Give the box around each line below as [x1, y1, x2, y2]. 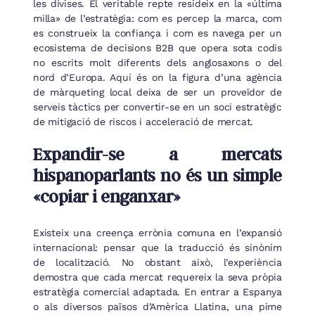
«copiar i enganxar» [33, 185, 180, 207]
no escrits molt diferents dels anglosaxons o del [33, 56, 282, 68]
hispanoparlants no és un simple [33, 164, 282, 186]
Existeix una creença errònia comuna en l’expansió [33, 227, 282, 239]
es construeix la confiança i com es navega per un [33, 27, 282, 39]
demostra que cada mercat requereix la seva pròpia [33, 271, 282, 283]
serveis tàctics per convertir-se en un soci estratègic [33, 101, 282, 112]
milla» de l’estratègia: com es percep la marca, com [33, 12, 282, 24]
